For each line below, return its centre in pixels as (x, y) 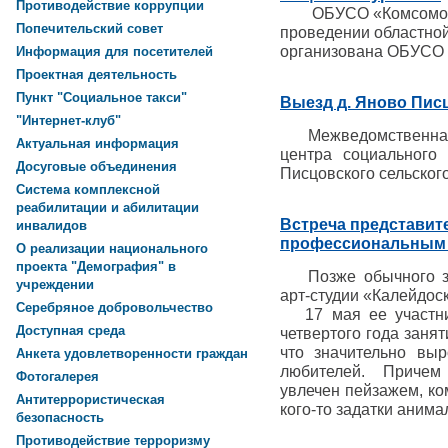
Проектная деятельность (96, 75)
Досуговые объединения (96, 167)
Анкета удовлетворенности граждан (132, 354)
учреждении (55, 285)
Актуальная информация (97, 144)
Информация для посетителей (114, 52)
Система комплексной (88, 190)
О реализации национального (112, 249)
